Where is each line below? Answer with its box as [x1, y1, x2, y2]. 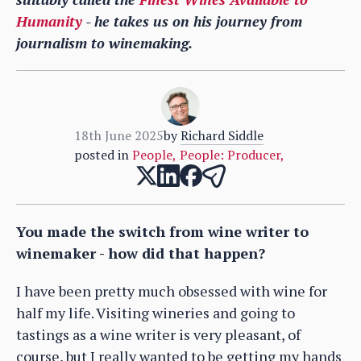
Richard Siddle [180, 126, 263, 144]
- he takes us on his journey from [82, 10, 302, 31]
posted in [73, 145, 129, 164]
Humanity [16, 10, 82, 31]
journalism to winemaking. [16, 32, 193, 52]
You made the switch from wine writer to [16, 221, 309, 241]
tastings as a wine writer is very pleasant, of [16, 324, 301, 344]
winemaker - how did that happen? [16, 243, 265, 263]
